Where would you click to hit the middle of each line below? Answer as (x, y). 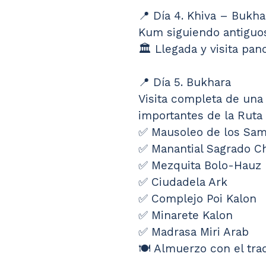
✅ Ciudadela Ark (183, 182)
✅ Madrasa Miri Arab (194, 232)
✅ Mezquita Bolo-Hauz (200, 166)
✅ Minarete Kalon (186, 216)
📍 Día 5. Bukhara (185, 83)
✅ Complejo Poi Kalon (197, 199)
